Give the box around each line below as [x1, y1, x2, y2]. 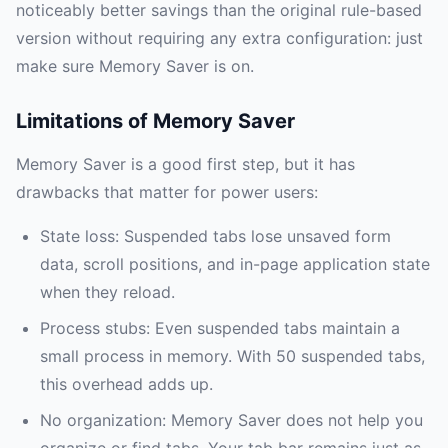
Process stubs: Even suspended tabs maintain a [40, 318, 400, 339]
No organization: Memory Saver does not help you [40, 410, 423, 431]
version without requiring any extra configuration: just [16, 28, 423, 49]
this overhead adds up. [40, 374, 213, 395]
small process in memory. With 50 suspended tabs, [40, 346, 425, 367]
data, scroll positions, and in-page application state [40, 254, 430, 275]
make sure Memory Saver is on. [16, 56, 254, 77]
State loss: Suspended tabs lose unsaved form [40, 226, 391, 247]
